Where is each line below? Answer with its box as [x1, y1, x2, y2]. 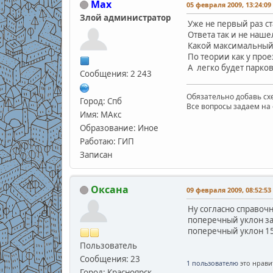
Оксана [90, 182, 129, 196]
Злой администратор [79, 12, 171, 23]
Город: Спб [79, 95, 122, 107]
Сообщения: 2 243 [79, 68, 152, 79]
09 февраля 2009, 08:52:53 [186, 185, 271, 194]
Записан [79, 149, 112, 160]
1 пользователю [186, 258, 238, 268]
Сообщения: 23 [79, 253, 140, 264]
